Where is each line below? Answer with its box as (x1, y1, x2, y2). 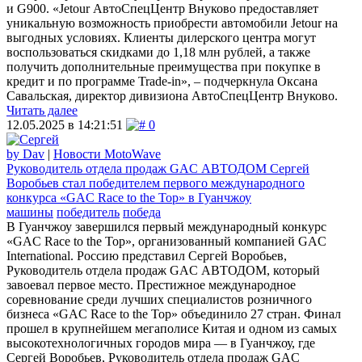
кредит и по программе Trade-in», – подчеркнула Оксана (6, 74, 318, 88)
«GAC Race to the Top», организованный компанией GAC (6, 234, 326, 248)
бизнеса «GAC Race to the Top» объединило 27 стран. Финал (6, 306, 341, 321)
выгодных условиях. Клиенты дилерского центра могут (6, 30, 316, 44)
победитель (57, 204, 120, 219)
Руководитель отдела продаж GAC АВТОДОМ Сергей (6, 161, 309, 175)
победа (123, 204, 161, 219)
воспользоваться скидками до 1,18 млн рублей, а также (6, 44, 310, 59)
